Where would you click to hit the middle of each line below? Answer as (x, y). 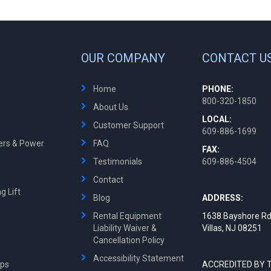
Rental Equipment (127, 216)
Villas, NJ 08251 (232, 228)
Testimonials (118, 162)
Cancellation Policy (129, 240)
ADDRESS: (223, 198)
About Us (111, 107)
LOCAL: (217, 119)
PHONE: (218, 89)
